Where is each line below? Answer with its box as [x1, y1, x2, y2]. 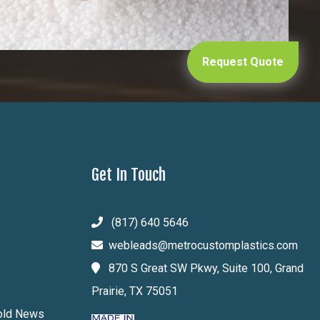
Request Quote [202, 55, 284, 69]
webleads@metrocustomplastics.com [109, 238, 298, 252]
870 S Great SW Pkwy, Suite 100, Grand [106, 261, 304, 275]
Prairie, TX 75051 [91, 284, 178, 298]
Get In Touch [91, 165, 166, 184]
